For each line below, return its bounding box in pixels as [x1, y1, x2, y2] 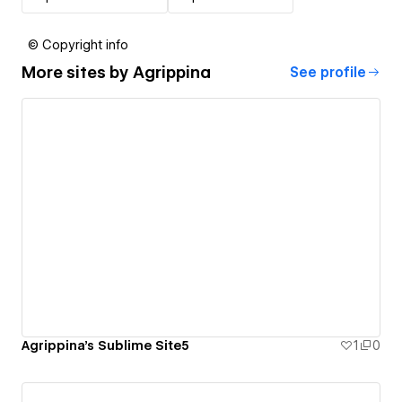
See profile [290, 64, 366, 81]
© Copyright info [28, 37, 128, 52]
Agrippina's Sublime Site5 [22, 338, 189, 354]
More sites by [22, 63, 133, 83]
